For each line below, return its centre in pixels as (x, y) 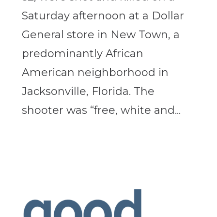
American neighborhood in (95, 73)
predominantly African (82, 54)
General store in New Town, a (101, 35)
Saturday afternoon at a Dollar (103, 16)
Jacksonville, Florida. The (88, 92)
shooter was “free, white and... (101, 110)
